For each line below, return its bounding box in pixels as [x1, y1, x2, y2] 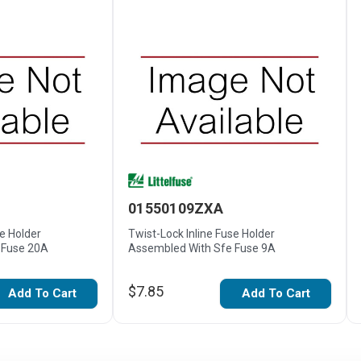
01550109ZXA [128, 200, 223, 217]
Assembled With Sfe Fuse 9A [128, 241, 276, 255]
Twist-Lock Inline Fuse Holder [128, 226, 275, 240]
